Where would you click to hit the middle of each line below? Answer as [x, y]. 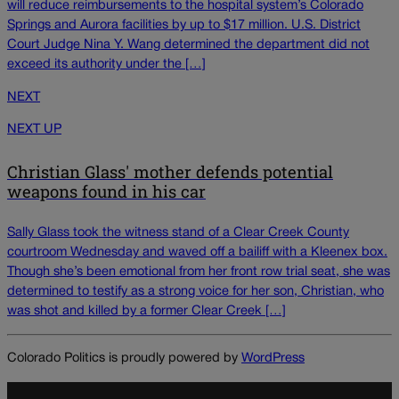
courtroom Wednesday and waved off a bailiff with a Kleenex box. [197, 252]
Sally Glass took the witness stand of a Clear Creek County [178, 232]
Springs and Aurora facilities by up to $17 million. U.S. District [184, 26]
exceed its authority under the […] [106, 65]
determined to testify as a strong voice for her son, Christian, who [195, 291]
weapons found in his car [106, 192]
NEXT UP [34, 130]
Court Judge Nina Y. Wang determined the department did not [188, 45]
